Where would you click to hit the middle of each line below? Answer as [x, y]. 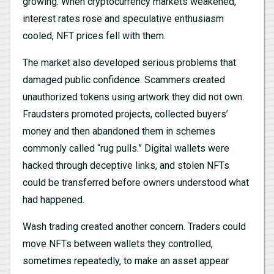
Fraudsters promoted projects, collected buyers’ [125, 114]
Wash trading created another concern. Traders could [134, 226]
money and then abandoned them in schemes [119, 131]
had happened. [54, 199]
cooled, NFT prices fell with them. [94, 35]
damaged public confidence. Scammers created [124, 80]
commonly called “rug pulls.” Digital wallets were [126, 148]
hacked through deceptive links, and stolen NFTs [126, 165]
